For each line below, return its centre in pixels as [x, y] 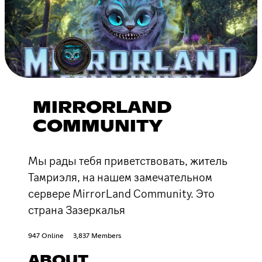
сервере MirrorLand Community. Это [121, 193]
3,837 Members [97, 236]
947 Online [46, 236]
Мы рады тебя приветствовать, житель [128, 161]
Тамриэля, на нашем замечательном [120, 177]
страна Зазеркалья [77, 210]
